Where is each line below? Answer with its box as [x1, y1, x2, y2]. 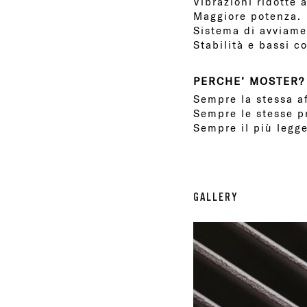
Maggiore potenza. [193, 9, 302, 23]
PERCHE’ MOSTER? [193, 74, 306, 88]
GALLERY [193, 191, 238, 204]
